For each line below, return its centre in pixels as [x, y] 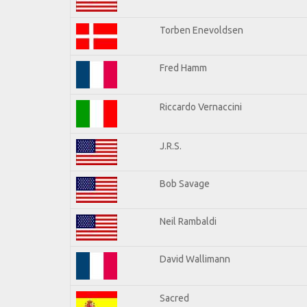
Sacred [174, 298]
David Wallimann [195, 259]
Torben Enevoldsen [201, 30]
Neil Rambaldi [188, 221]
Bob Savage [185, 183]
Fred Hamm [183, 67]
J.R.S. [171, 146]
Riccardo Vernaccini [201, 107]
